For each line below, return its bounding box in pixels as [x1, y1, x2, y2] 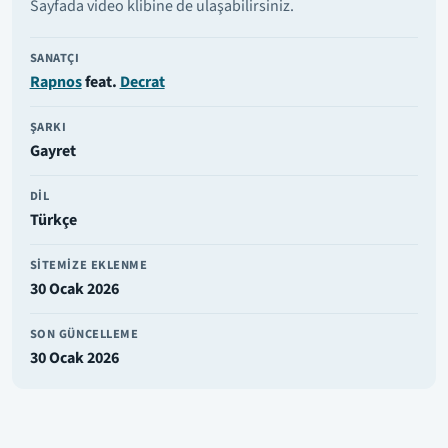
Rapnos [29, 71, 82, 94]
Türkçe [29, 209, 77, 232]
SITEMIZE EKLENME [29, 255, 148, 274]
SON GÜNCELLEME [29, 324, 139, 343]
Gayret [29, 140, 76, 163]
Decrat [119, 71, 165, 94]
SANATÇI [29, 49, 80, 68]
